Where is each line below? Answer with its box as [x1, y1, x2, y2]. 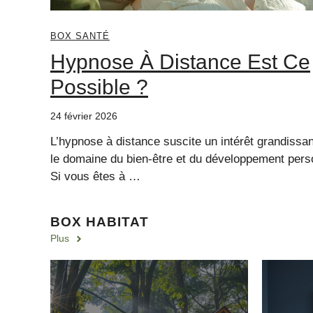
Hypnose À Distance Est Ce [50, 50, 310, 74]
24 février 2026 [50, 110, 117, 122]
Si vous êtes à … [50, 170, 140, 184]
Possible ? [50, 75, 148, 99]
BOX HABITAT [50, 214, 149, 230]
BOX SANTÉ [50, 31, 110, 42]
